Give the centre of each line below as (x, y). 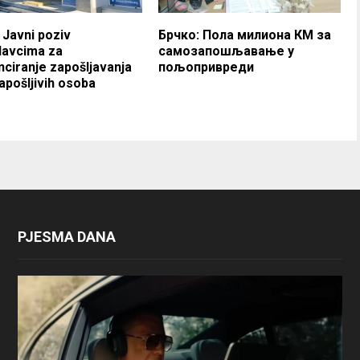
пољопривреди (207, 67)
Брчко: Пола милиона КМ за (245, 35)
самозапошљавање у (227, 51)
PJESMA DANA (66, 236)
